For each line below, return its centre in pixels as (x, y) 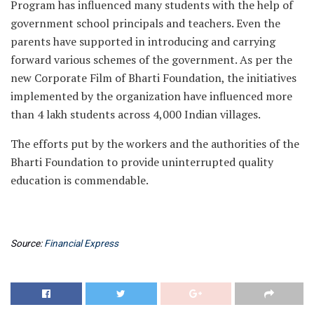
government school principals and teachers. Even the (145, 23)
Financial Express (81, 243)
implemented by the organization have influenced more (151, 96)
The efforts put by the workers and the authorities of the (155, 144)
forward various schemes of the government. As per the (151, 60)
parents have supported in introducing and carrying (143, 42)
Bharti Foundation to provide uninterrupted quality (142, 162)
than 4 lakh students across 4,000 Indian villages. (136, 115)
